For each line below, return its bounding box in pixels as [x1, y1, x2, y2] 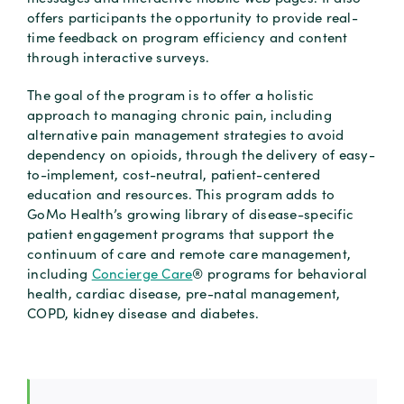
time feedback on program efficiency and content [26, 27, 348, 46]
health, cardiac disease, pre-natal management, [26, 283, 341, 302]
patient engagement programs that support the [26, 224, 334, 243]
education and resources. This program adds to [26, 184, 335, 203]
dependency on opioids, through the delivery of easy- [26, 144, 376, 163]
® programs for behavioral [192, 263, 368, 282]
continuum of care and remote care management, [26, 243, 352, 262]
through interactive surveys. [26, 47, 210, 66]
